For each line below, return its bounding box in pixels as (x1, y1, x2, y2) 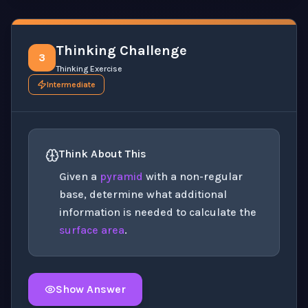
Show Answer (56, 282, 126, 296)
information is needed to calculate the (59, 205, 256, 219)
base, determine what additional (59, 187, 227, 201)
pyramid (100, 169, 143, 183)
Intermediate (47, 79, 96, 89)
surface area (59, 223, 124, 236)
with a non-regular (143, 169, 243, 183)
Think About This (59, 146, 146, 160)
